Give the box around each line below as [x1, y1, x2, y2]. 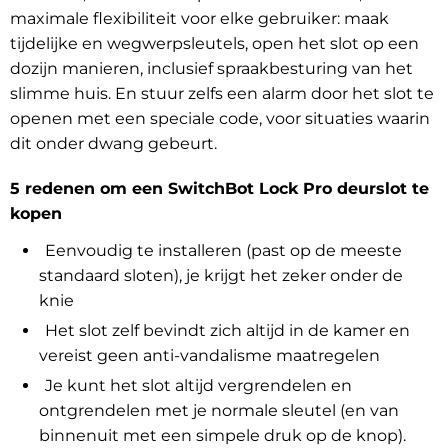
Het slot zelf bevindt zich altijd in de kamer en [44, 321, 410, 341]
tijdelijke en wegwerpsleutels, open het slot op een [10, 34, 419, 54]
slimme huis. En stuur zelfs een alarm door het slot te [10, 84, 434, 104]
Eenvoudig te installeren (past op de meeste [44, 241, 402, 261]
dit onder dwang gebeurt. [10, 134, 217, 154]
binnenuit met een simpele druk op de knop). [38, 426, 406, 446]
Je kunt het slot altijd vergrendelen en [44, 376, 352, 396]
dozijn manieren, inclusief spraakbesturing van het [10, 59, 413, 79]
